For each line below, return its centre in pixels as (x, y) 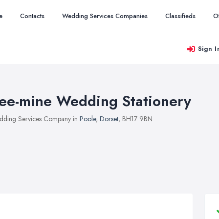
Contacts (32, 16)
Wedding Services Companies (105, 16)
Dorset (109, 119)
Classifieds (180, 16)
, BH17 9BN (135, 119)
